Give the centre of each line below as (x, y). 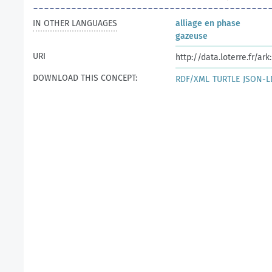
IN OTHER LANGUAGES (75, 23)
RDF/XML (192, 79)
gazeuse (192, 36)
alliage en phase (208, 23)
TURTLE (226, 79)
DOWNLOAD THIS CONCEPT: (85, 78)
